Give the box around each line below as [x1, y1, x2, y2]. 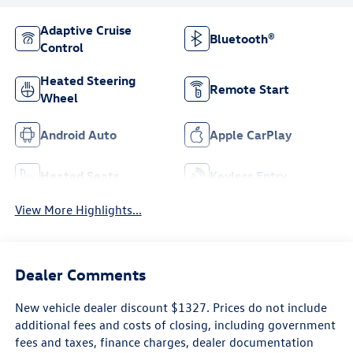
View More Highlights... [14, 202, 142, 218]
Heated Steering [39, 72, 136, 89]
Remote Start [210, 81, 289, 98]
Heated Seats [39, 168, 119, 184]
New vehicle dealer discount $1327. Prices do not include [14, 299, 327, 315]
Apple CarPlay [210, 127, 292, 143]
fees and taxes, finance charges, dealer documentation [14, 333, 314, 350]
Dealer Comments [14, 263, 146, 284]
